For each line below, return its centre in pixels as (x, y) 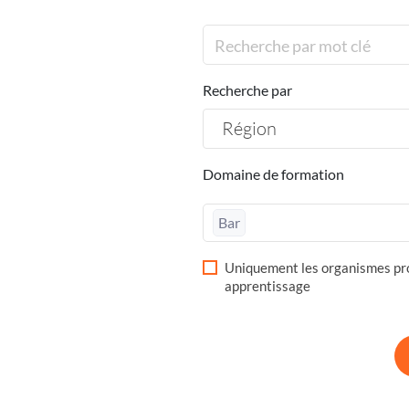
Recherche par (247, 90)
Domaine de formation (273, 174)
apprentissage (267, 286)
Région (249, 128)
